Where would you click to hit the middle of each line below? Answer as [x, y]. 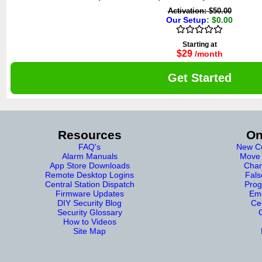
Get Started [199, 78]
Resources [89, 135]
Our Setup [186, 20]
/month [208, 54]
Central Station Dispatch [89, 184]
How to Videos [89, 222]
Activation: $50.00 [199, 11]
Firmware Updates [89, 194]
